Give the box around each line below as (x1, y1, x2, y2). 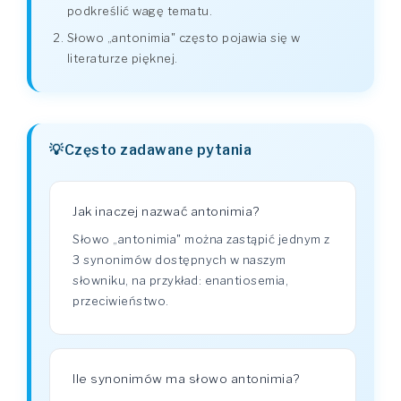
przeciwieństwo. (73, 294, 169, 308)
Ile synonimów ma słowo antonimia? (73, 371, 300, 386)
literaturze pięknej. (66, 50, 178, 65)
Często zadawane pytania (64, 141, 252, 158)
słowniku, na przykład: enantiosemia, (73, 273, 288, 287)
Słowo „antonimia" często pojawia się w (66, 30, 301, 45)
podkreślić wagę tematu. (66, 4, 212, 18)
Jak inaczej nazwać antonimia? (73, 204, 260, 218)
